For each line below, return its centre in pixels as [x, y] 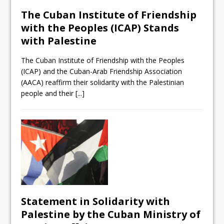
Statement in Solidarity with [96, 201]
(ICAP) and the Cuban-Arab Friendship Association [102, 71]
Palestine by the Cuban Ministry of [111, 214]
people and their [48, 93]
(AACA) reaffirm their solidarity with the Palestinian [103, 82]
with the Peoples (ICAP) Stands [100, 28]
